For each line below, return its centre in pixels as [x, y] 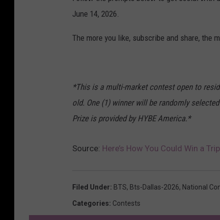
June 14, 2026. [96, 14]
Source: [87, 148]
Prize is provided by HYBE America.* [131, 118]
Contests [126, 203]
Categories [91, 203]
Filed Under [91, 187]
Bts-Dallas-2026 [154, 187]
